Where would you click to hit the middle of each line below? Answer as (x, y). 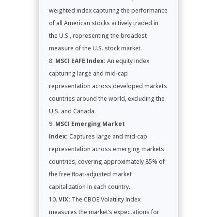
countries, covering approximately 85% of (107, 161)
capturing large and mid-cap (88, 73)
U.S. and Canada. (72, 111)
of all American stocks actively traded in (103, 23)
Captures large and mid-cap (107, 136)
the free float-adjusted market (90, 174)
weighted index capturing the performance (108, 10)
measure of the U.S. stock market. (95, 48)
